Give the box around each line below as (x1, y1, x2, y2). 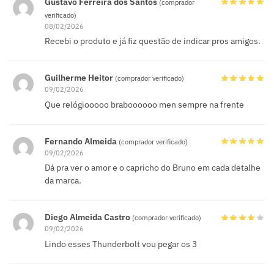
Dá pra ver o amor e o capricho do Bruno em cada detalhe (45, 162, 261, 174)
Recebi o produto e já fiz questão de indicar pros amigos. (45, 35, 261, 47)
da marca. (45, 175, 81, 187)
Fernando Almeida (45, 135, 119, 147)
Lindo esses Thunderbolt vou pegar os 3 (45, 238, 197, 250)
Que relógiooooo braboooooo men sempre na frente (45, 98, 244, 110)
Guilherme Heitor (45, 72, 115, 84)
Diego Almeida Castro (45, 211, 132, 223)
